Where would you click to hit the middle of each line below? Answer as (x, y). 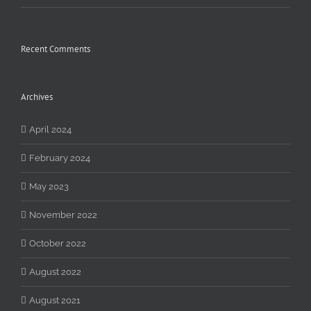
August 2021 (55, 301)
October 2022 (58, 244)
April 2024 (50, 130)
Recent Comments (56, 49)
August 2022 (55, 272)
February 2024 (60, 158)
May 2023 (49, 187)
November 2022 (63, 215)
